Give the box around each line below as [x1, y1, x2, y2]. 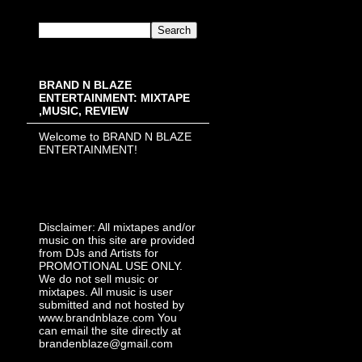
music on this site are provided [39, 234, 195, 247]
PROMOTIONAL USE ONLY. [39, 259, 183, 273]
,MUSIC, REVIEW [39, 104, 128, 118]
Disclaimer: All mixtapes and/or [39, 221, 196, 234]
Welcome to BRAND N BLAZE [39, 130, 192, 144]
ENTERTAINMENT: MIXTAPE [39, 91, 190, 105]
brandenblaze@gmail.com [39, 337, 173, 351]
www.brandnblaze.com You [39, 311, 177, 325]
